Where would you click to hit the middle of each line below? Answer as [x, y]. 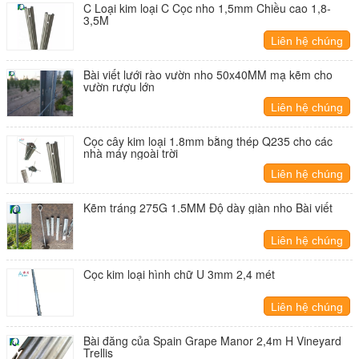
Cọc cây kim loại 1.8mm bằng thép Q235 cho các [208, 141]
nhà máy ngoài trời [131, 153]
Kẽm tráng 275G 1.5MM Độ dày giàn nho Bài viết [208, 208]
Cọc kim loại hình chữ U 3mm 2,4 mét [179, 274]
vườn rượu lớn [119, 87]
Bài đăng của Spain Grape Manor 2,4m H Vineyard [212, 341]
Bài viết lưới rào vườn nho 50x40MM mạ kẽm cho [208, 75]
